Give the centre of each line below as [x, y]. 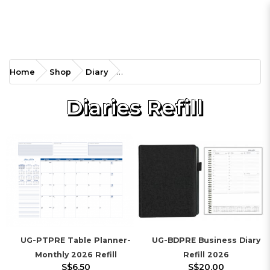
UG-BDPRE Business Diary [206, 240]
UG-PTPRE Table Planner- [76, 240]
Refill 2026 [206, 254]
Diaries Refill [135, 107]
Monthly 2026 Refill [76, 254]
